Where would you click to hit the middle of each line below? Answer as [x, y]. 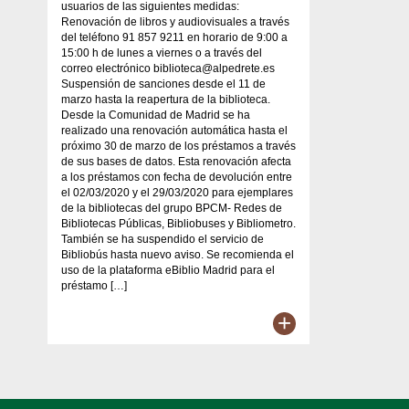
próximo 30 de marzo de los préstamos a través [178, 146]
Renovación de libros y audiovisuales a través [175, 21]
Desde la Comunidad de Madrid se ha [156, 115]
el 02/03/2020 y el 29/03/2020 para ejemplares [177, 192]
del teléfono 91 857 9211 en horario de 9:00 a [174, 37]
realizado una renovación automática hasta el [174, 130]
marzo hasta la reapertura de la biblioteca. [166, 99]
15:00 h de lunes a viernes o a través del [162, 52]
